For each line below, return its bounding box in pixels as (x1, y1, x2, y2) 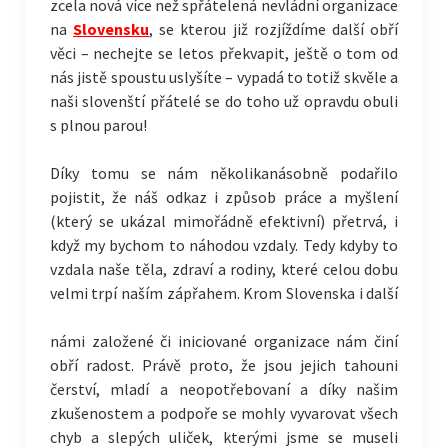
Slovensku (73, 19, 149, 39)
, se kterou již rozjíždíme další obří (149, 19, 399, 39)
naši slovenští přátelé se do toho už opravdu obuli (49, 91, 399, 111)
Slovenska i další (282, 283, 399, 303)
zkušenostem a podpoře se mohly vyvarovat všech (49, 403, 399, 423)
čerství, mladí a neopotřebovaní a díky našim (49, 379, 399, 399)
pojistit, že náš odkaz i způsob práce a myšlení (49, 187, 399, 207)
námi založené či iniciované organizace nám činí (49, 331, 399, 351)
